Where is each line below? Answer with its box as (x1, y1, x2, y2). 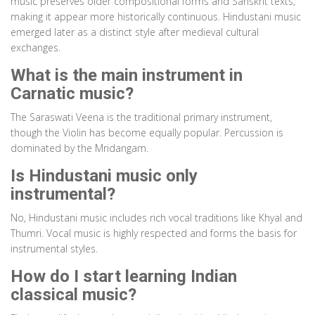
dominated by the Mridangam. (11, 141, 148, 155)
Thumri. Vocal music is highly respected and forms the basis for (11, 226, 297, 240)
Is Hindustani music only (11, 166, 198, 186)
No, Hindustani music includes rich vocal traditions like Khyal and (11, 211, 302, 225)
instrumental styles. (11, 242, 98, 256)
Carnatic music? (11, 84, 134, 104)
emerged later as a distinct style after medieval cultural (11, 25, 259, 39)
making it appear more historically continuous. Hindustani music (11, 10, 301, 24)
